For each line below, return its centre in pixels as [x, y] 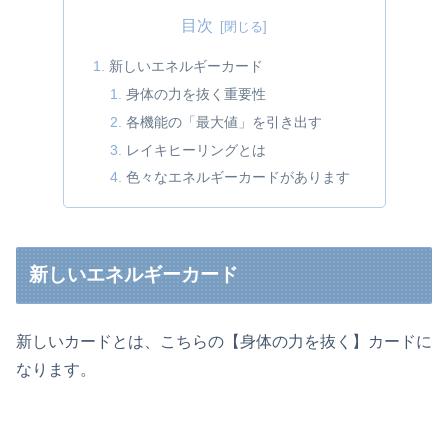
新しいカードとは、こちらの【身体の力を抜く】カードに [224, 341]
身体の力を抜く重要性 [196, 93]
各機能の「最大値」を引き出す [224, 121]
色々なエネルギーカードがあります [238, 177]
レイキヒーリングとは [196, 149]
